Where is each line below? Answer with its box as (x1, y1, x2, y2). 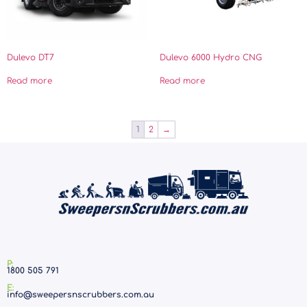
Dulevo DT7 (7, 53, 54, 63)
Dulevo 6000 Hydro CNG (159, 53, 262, 63)
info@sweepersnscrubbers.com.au (7, 290, 154, 300)
